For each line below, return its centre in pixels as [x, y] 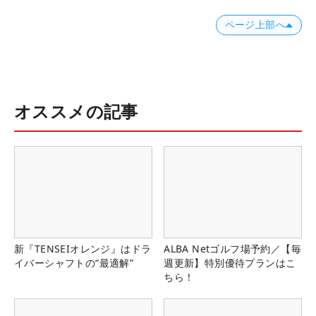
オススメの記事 [76, 111]
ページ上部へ [255, 25]
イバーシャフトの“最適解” [74, 263]
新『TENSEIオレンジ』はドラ [83, 249]
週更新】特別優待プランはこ [230, 263]
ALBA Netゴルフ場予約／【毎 [232, 249]
